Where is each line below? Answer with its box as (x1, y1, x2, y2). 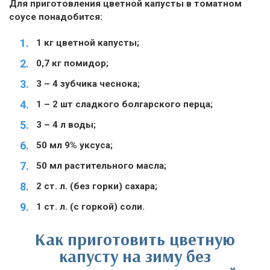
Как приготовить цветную (35, 228, 235, 250)
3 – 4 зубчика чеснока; (36, 78, 140, 89)
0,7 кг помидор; (36, 58, 108, 69)
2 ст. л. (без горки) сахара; (36, 181, 157, 192)
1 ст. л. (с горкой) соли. (36, 201, 145, 212)
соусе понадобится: (9, 11, 102, 22)
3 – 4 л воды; (36, 119, 96, 130)
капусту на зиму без (59, 245, 211, 266)
